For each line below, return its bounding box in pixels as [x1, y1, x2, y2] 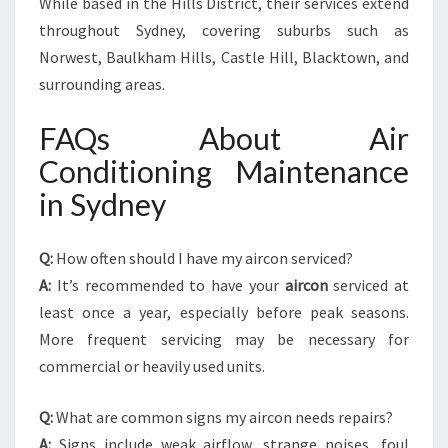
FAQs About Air [39, 120, 409, 156]
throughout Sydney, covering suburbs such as [39, 20, 409, 40]
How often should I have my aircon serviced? [53, 248, 353, 268]
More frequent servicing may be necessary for [39, 329, 409, 349]
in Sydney [39, 186, 166, 222]
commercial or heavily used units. [39, 356, 265, 376]
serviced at [327, 275, 409, 295]
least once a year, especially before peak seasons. [39, 302, 409, 322]
